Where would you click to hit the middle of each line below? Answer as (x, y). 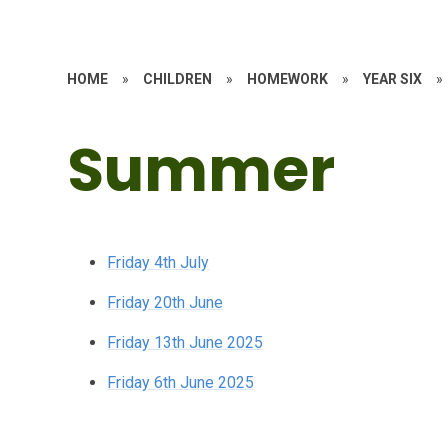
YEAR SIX (393, 79)
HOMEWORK (288, 79)
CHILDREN (178, 79)
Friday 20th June (165, 302)
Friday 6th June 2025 (181, 382)
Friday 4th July (158, 262)
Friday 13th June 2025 (185, 342)
